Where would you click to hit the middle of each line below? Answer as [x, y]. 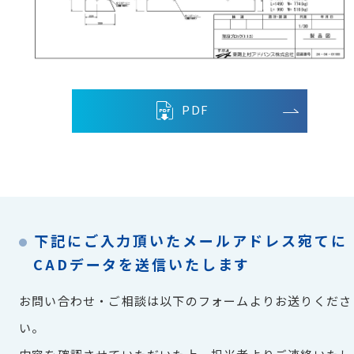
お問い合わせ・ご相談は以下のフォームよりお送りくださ [186, 301]
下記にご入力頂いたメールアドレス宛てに [191, 240]
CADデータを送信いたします [142, 264]
